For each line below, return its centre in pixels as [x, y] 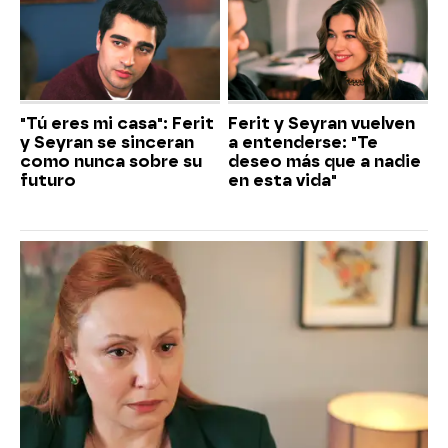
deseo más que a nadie [324, 162]
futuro [48, 181]
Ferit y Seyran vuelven [321, 124]
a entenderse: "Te [303, 143]
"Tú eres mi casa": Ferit [117, 124]
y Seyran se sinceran [107, 143]
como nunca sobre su [111, 162]
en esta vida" [282, 181]
